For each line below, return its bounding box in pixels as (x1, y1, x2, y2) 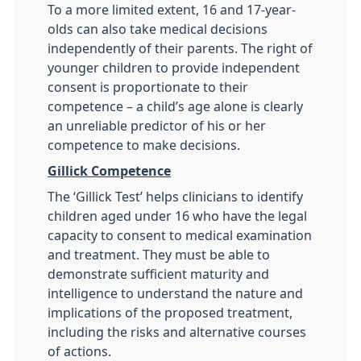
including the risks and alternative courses (48, 326, 306, 338)
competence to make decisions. (48, 139, 240, 151)
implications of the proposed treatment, (48, 306, 293, 319)
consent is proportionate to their (48, 81, 248, 93)
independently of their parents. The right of (48, 42, 313, 55)
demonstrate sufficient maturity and (48, 268, 269, 280)
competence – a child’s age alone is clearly (48, 100, 303, 113)
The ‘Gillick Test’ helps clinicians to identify (48, 190, 303, 203)
